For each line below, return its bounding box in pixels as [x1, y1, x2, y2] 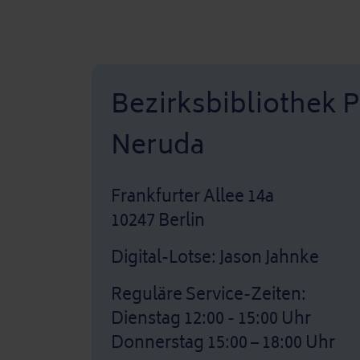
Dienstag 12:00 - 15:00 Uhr [111, 305, 311, 333]
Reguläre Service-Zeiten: [111, 280, 309, 309]
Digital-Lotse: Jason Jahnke [111, 243, 319, 272]
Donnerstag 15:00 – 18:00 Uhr [111, 329, 338, 357]
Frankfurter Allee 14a [111, 182, 274, 211]
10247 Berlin [111, 207, 205, 235]
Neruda [111, 122, 205, 168]
